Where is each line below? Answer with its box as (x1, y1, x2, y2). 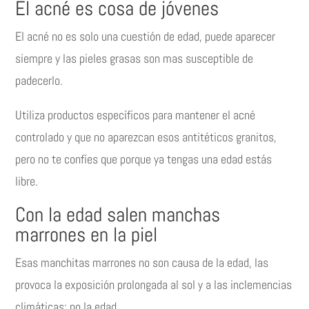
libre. (15, 173, 39, 190)
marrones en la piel (15, 222, 158, 248)
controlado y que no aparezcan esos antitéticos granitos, (15, 129, 277, 146)
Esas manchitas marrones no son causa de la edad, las (15, 255, 269, 271)
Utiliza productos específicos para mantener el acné (15, 107, 256, 123)
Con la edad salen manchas (15, 202, 221, 228)
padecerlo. (15, 72, 63, 89)
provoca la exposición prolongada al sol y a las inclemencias (15, 277, 292, 293)
